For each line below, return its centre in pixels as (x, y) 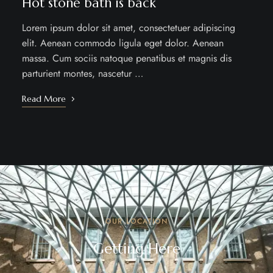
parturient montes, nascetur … (82, 73)
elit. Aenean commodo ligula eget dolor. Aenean (122, 43)
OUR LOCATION (136, 221)
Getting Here (136, 248)
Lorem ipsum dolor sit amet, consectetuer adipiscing (128, 27)
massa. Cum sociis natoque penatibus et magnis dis (126, 58)
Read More (44, 98)
